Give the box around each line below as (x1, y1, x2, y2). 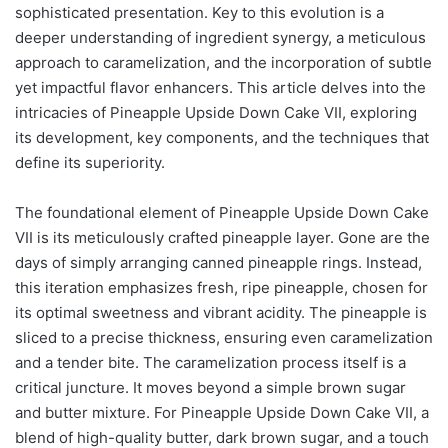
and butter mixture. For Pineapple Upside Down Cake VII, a (15, 402, 429, 422)
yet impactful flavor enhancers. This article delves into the (15, 77, 426, 97)
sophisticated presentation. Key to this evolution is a (15, 2, 384, 22)
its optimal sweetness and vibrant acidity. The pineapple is (15, 302, 427, 322)
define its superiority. (15, 152, 165, 172)
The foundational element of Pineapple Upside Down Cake (15, 202, 429, 222)
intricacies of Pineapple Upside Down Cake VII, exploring (15, 102, 417, 122)
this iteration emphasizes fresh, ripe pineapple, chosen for (15, 277, 428, 297)
